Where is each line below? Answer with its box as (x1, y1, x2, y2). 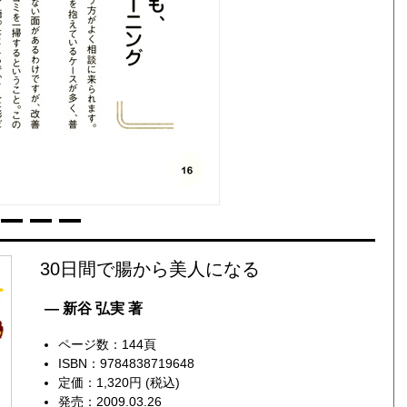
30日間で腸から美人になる (39, 258, 260, 279)
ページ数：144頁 (57, 336, 156, 352)
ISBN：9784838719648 (57, 355, 194, 371)
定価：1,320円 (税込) (57, 374, 180, 390)
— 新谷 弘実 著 (44, 300, 143, 316)
